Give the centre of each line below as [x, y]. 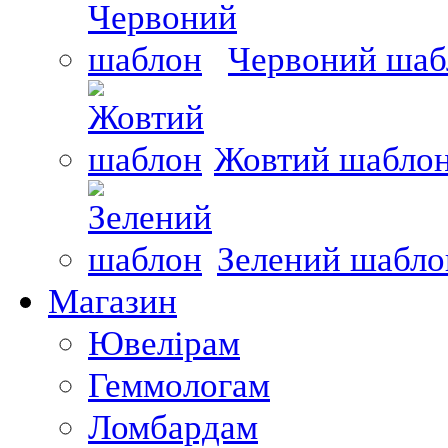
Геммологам [179, 385]
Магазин [112, 301]
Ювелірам [164, 343]
